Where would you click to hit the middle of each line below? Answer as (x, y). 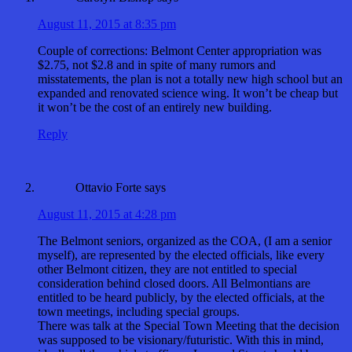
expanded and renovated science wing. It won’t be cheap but (188, 93)
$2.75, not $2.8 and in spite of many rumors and (157, 64)
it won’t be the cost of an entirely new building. (155, 107)
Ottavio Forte (108, 187)
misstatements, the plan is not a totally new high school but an (190, 79)
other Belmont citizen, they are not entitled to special (167, 269)
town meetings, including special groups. (139, 311)
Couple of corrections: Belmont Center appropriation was (180, 50)
